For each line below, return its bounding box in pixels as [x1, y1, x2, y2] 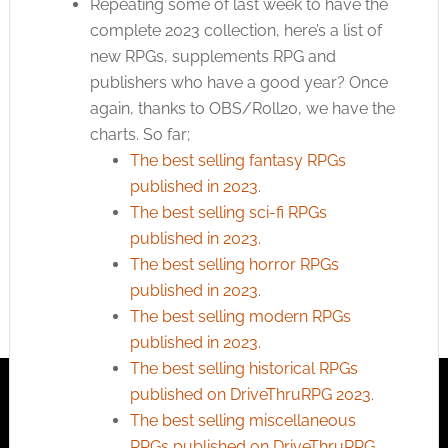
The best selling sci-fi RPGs [129, 203, 327, 222]
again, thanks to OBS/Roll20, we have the [89, 99, 395, 118]
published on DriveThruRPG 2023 [129, 385, 371, 404]
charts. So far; [89, 125, 190, 144]
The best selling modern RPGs [129, 307, 351, 326]
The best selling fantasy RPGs [129, 151, 346, 170]
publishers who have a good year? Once [89, 73, 388, 92]
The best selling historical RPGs [129, 359, 358, 378]
